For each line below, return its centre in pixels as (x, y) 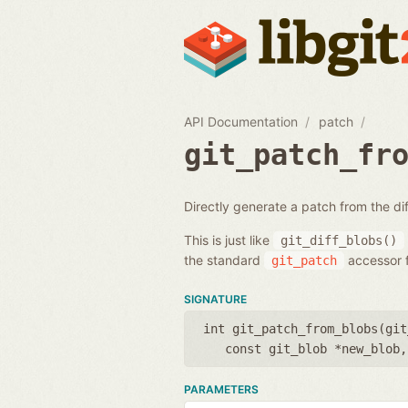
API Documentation (241, 121)
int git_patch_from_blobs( (294, 328)
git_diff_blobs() (339, 240)
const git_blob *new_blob (312, 348)
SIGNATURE (215, 299)
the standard (224, 260)
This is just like (229, 240)
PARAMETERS (221, 389)
